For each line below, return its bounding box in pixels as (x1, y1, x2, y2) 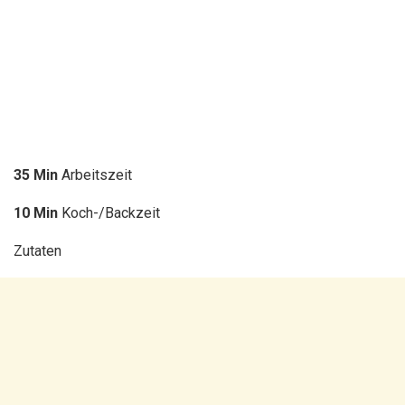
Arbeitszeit (58, 165, 132, 184)
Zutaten (14, 241, 61, 259)
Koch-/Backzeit (58, 203, 160, 221)
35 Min (14, 165, 58, 184)
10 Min (14, 203, 58, 221)
